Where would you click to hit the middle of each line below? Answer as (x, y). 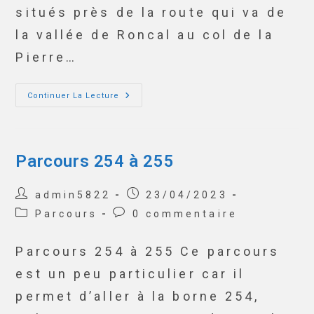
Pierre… (47, 57)
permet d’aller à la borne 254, (138, 296)
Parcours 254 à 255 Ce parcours (148, 251)
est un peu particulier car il (130, 274)
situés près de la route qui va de (151, 12)
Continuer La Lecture (74, 96)
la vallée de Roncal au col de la (145, 35)
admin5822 (73, 195)
